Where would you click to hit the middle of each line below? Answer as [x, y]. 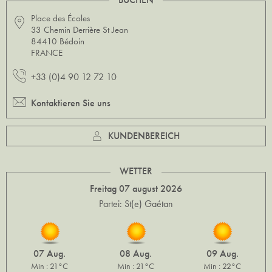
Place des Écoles [60, 19]
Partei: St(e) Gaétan [136, 204]
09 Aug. [222, 254]
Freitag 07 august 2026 [136, 189]
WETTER [136, 171]
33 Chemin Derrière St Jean [80, 30]
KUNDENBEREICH [144, 136]
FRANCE [47, 53]
